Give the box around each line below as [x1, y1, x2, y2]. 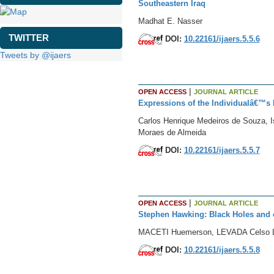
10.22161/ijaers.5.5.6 [183, 34, 260, 43]
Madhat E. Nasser [138, 16, 202, 26]
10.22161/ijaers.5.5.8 [183, 245, 260, 254]
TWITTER [9, 32, 49, 43]
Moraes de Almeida [138, 127, 206, 137]
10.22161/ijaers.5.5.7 [183, 145, 260, 155]
